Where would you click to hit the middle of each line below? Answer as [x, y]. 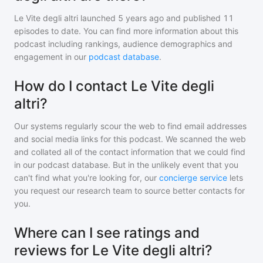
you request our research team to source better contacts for [129, 190]
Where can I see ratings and [107, 233]
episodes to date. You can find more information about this [126, 31]
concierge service [193, 178]
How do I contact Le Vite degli [114, 86]
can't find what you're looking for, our [85, 178]
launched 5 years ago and [129, 18]
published [201, 18]
